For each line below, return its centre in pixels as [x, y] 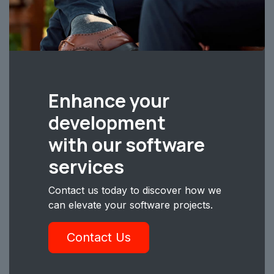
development [107, 122]
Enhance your [109, 100]
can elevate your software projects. [131, 205]
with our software [127, 144]
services [86, 166]
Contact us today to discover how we [135, 190]
